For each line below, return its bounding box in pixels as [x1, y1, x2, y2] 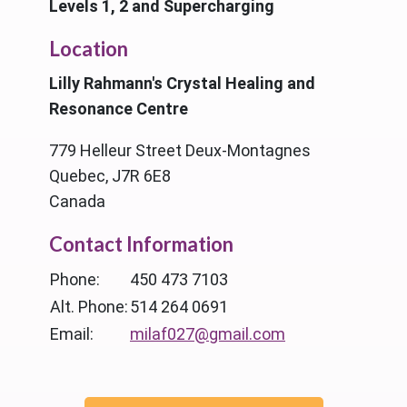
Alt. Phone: [50, 296, 128, 316]
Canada [49, 191, 105, 211]
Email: [50, 323, 94, 343]
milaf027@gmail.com [130, 323, 285, 343]
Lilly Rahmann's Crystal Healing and [49, 73, 315, 93]
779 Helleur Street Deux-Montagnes [49, 140, 311, 160]
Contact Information [49, 231, 233, 256]
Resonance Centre [49, 98, 188, 118]
